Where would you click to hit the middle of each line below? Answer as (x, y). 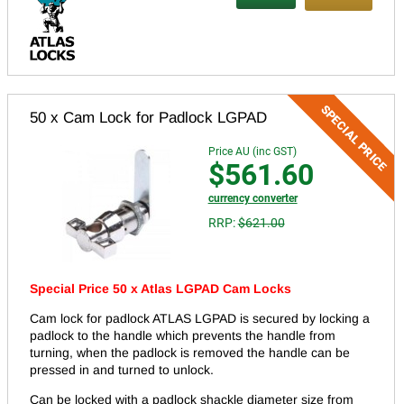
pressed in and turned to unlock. (122, 370)
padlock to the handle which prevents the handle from (183, 336)
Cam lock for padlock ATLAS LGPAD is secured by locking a (200, 319)
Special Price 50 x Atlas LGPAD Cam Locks (161, 289)
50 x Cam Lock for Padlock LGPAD (148, 118)
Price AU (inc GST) (252, 152)
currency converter (252, 199)
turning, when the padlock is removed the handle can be (190, 353)
